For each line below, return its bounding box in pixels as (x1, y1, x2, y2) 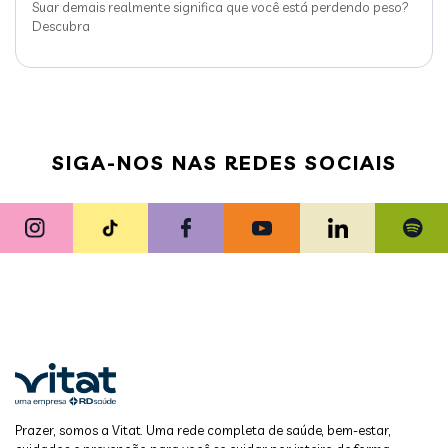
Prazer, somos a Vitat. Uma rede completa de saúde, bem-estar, (15, 422, 391, 439)
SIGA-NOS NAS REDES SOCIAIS (51, 150, 397, 176)
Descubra (32, 18, 90, 35)
